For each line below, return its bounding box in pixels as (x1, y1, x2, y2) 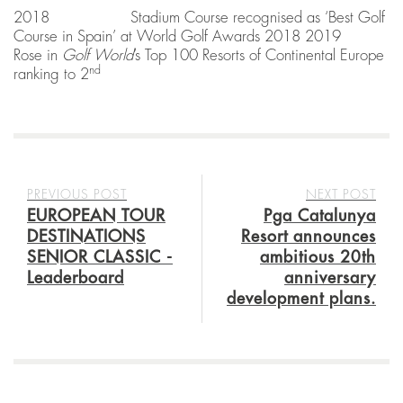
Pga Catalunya (264, 208, 376, 225)
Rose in (13, 48, 62, 64)
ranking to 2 (13, 67, 89, 83)
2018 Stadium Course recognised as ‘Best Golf (13, 10, 385, 26)
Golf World (62, 48, 133, 64)
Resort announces (241, 228, 376, 246)
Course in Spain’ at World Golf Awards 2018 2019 (13, 29, 363, 45)
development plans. (227, 291, 376, 308)
